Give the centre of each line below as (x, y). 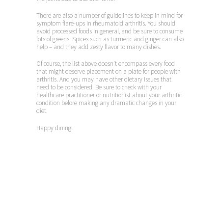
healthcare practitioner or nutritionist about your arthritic (109, 95)
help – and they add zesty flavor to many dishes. (99, 47)
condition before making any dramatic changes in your (106, 103)
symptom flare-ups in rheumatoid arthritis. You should (106, 24)
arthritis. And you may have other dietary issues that (104, 80)
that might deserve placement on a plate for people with (109, 72)
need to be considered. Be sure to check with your (99, 87)
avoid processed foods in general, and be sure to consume (110, 31)
